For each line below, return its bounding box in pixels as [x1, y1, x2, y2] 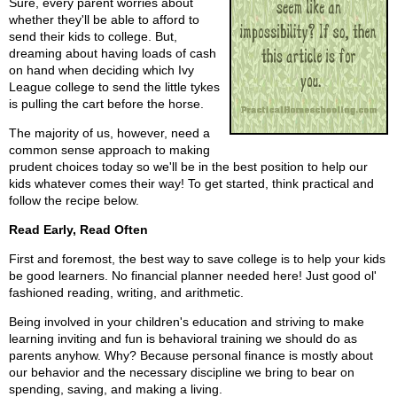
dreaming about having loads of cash [9, 46, 216, 61]
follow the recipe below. [9, 193, 139, 208]
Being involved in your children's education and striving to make [9, 315, 364, 330]
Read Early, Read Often [9, 222, 148, 237]
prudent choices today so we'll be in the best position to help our [9, 160, 368, 175]
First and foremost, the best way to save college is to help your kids [9, 252, 385, 267]
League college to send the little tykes [9, 80, 220, 95]
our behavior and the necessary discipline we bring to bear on [9, 365, 354, 380]
